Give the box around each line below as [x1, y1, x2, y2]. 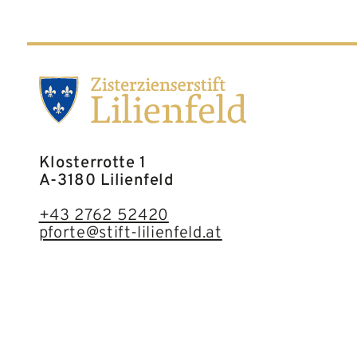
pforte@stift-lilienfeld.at [38, 222, 222, 244]
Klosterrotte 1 [38, 152, 147, 174]
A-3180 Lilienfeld [38, 170, 174, 191]
